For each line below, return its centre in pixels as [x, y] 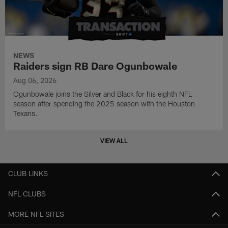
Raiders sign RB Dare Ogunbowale [95, 65]
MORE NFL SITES [36, 214]
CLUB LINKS [28, 174]
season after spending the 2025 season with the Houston [104, 103]
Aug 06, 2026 [35, 80]
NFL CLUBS [27, 194]
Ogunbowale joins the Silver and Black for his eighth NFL [103, 94]
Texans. [26, 113]
